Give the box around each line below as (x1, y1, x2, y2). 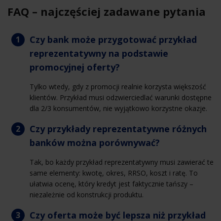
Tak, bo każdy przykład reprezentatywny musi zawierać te (30, 157, 214, 167)
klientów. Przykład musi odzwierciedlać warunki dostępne (30, 92, 212, 102)
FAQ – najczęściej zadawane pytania (7, 3, 206, 19)
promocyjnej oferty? (30, 61, 120, 73)
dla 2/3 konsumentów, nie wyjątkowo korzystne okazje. (30, 103, 207, 113)
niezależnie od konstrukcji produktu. (30, 189, 144, 199)
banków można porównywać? (30, 136, 160, 148)
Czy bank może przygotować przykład (30, 33, 197, 45)
